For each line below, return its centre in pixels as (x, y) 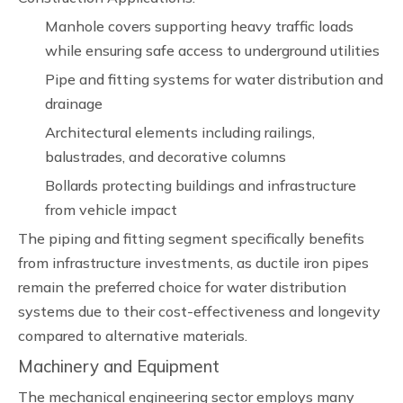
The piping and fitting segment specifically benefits (191, 238)
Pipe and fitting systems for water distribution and (214, 79)
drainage (74, 103)
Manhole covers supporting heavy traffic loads (199, 26)
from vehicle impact (111, 210)
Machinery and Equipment (119, 366)
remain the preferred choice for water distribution (182, 287)
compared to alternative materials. (133, 336)
